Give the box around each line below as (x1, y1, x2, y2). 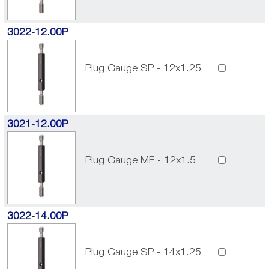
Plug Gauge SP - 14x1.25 (85, 247, 202, 257)
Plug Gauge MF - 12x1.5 (85, 156, 196, 165)
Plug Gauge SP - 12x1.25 (85, 64, 202, 73)
